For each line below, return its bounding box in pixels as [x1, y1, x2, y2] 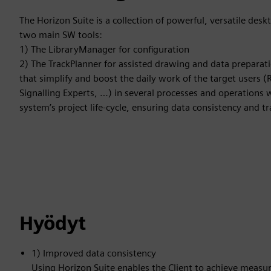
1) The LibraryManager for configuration [19, 44, 189, 55]
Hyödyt [19, 211, 86, 235]
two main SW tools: [19, 29, 102, 41]
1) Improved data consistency [31, 247, 156, 259]
